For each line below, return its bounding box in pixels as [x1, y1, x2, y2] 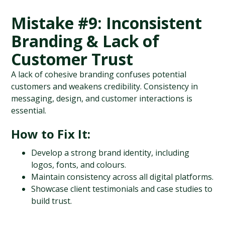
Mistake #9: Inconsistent [11, 12, 202, 34]
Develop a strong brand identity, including [31, 147, 190, 158]
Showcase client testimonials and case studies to [31, 183, 213, 194]
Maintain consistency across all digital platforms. [31, 171, 214, 182]
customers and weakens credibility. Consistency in [11, 81, 198, 92]
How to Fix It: [11, 126, 91, 142]
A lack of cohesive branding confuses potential [11, 69, 187, 80]
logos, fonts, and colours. [31, 159, 127, 170]
